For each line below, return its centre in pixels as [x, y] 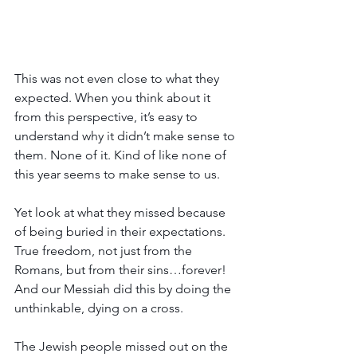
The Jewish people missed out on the [123, 346]
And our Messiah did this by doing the [124, 289]
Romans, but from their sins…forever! [124, 270]
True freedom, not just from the [105, 251]
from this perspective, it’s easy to [108, 117]
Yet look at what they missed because [122, 212]
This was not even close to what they [118, 78]
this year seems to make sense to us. [117, 174]
